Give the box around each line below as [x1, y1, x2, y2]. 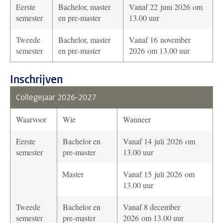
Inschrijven [10, 72, 63, 87]
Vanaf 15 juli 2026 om [123, 169, 195, 179]
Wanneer [123, 114, 151, 124]
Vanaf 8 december [123, 202, 180, 212]
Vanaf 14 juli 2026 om [123, 136, 195, 146]
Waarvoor [16, 114, 46, 124]
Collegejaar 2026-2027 [16, 92, 96, 103]
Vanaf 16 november [129, 34, 191, 45]
